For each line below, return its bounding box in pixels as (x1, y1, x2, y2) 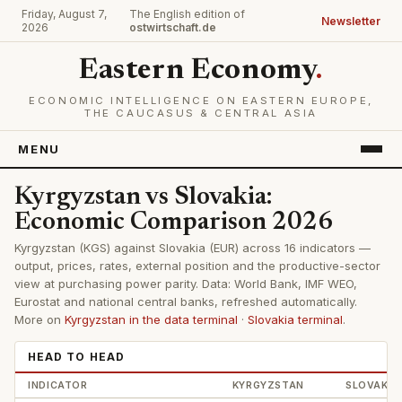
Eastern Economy (78, 57, 317, 85)
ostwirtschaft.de (128, 21, 216, 34)
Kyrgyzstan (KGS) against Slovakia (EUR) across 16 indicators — (14, 240, 371, 255)
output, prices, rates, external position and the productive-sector (14, 258, 380, 273)
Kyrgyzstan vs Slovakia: (14, 184, 273, 210)
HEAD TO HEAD (28, 349, 125, 363)
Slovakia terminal (248, 311, 343, 327)
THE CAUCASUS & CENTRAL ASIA (84, 107, 318, 119)
